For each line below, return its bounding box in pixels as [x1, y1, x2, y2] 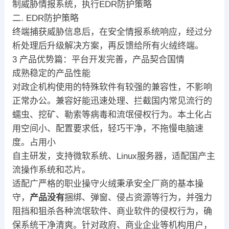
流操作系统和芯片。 [12, 165, 90, 175]
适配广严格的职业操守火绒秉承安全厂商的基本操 [12, 179, 203, 189]
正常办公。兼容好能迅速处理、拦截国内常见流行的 [12, 96, 212, 106]
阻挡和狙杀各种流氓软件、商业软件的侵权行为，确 [12, 207, 212, 217]
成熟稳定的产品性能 [12, 68, 90, 79]
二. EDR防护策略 [12, 13, 79, 24]
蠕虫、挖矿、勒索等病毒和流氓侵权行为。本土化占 [12, 110, 212, 120]
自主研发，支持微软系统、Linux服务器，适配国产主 [12, 151, 215, 162]
